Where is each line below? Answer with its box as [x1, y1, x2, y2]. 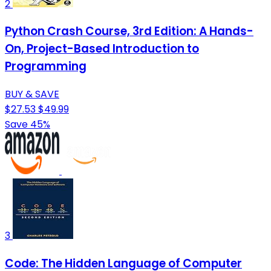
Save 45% [5, 117, 50, 132]
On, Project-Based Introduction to [5, 41, 199, 57]
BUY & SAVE [5, 87, 59, 102]
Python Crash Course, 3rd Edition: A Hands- [5, 23, 253, 40]
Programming [5, 58, 87, 75]
